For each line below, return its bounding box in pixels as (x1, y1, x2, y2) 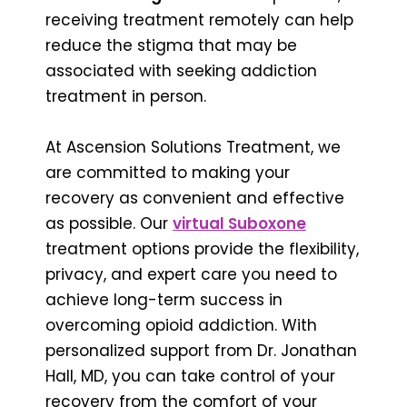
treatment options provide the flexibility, (45, 237, 359, 260)
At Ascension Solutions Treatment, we (45, 135, 341, 158)
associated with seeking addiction (45, 59, 317, 82)
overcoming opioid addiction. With (45, 313, 317, 336)
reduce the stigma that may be (45, 34, 297, 56)
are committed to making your (45, 161, 290, 184)
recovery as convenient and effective (45, 186, 344, 209)
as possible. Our (45, 212, 173, 234)
